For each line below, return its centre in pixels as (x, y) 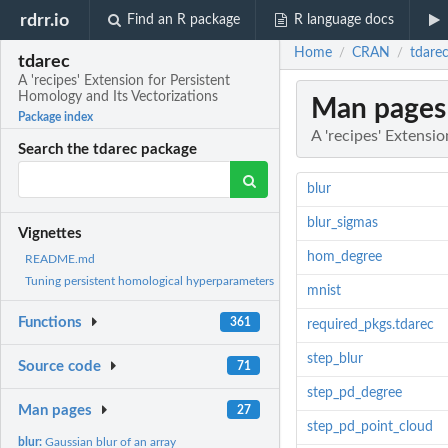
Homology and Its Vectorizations (118, 97)
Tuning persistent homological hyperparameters (149, 281)
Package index (56, 117)
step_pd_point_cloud (369, 427)
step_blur (334, 359)
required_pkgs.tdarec (370, 325)
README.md (60, 259)
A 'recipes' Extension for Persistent (124, 81)
